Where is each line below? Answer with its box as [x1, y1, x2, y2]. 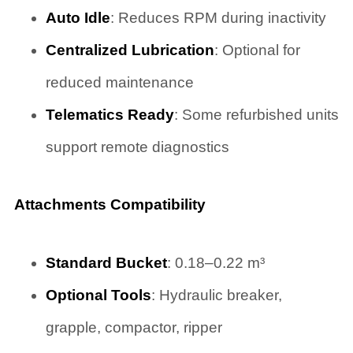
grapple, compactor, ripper [45, 319, 222, 336]
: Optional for [214, 42, 300, 59]
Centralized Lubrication [45, 42, 214, 59]
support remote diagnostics [45, 139, 229, 156]
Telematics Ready [45, 106, 174, 124]
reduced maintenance [45, 74, 194, 91]
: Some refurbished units [173, 106, 339, 124]
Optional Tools [45, 287, 151, 304]
